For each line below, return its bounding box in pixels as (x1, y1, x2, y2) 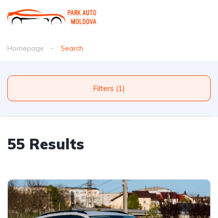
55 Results (7, 135, 84, 153)
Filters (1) (116, 84, 125, 93)
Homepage (7, 44, 44, 53)
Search (61, 44, 83, 53)
